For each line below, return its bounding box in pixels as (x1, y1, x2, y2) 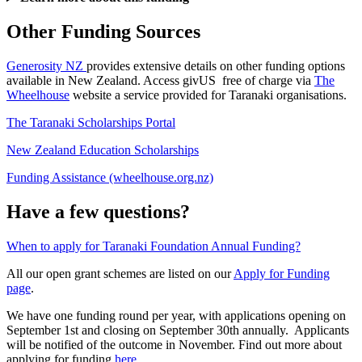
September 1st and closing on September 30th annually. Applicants (6, 322, 349, 337)
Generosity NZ (6, 59, 86, 74)
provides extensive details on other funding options (86, 59, 345, 74)
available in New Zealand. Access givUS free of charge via (6, 74, 314, 88)
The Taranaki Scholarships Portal (6, 116, 175, 130)
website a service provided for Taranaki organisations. (69, 88, 347, 103)
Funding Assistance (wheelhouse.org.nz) (6, 170, 213, 185)
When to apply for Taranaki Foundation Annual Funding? (6, 238, 301, 253)
